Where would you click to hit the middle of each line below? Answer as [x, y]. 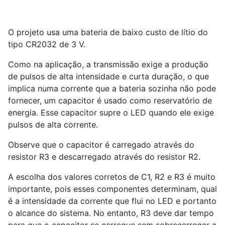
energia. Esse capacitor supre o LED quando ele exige [111, 113]
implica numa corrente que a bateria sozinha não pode [112, 89]
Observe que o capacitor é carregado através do [101, 145]
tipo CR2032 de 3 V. [47, 44]
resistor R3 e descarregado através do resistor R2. [104, 157]
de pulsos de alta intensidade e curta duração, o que [108, 77]
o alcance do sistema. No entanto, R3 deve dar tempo [111, 213]
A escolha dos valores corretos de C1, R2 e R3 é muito [112, 177]
